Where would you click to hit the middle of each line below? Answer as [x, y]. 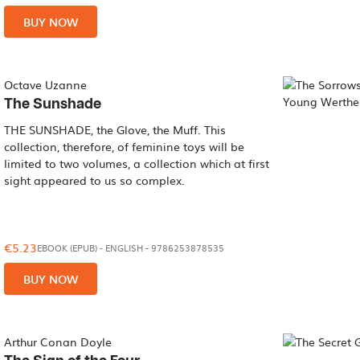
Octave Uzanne [46, 84]
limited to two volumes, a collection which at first [137, 163]
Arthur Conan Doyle [58, 342]
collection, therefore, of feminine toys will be [125, 146]
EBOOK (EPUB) [67, 248]
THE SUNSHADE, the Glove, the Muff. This [115, 129]
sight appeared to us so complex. [95, 180]
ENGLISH [125, 248]
